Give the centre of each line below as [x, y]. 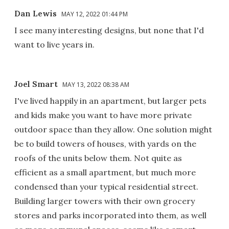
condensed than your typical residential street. [106, 187]
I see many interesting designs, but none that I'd [109, 30]
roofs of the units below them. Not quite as [98, 158]
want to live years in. [54, 45]
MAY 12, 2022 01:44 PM [95, 14]
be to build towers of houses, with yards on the [105, 144]
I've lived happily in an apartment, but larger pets [110, 101]
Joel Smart [36, 84]
